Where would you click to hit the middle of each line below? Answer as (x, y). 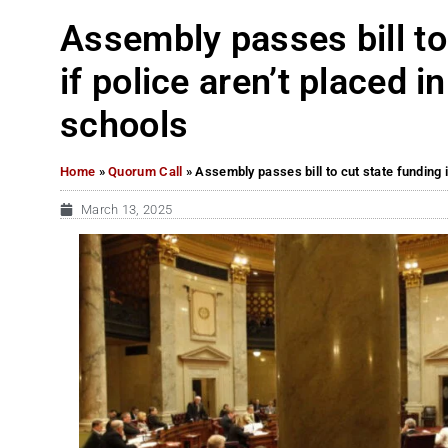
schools (129, 125)
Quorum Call (145, 171)
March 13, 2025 (127, 209)
